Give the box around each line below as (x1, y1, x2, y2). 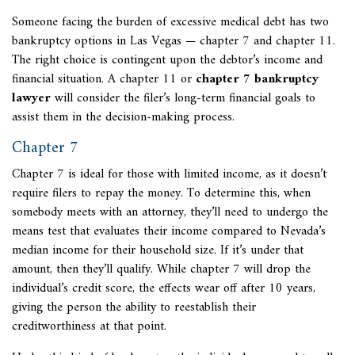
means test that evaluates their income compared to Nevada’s (12, 220, 326, 242)
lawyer (12, 87, 51, 109)
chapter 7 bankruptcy (196, 68, 319, 90)
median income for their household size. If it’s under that (12, 239, 303, 261)
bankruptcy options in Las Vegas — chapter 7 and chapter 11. (12, 30, 335, 52)
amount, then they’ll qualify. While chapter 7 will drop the (12, 258, 311, 281)
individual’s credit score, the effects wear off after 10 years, (12, 277, 315, 300)
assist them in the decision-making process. (12, 106, 235, 128)
